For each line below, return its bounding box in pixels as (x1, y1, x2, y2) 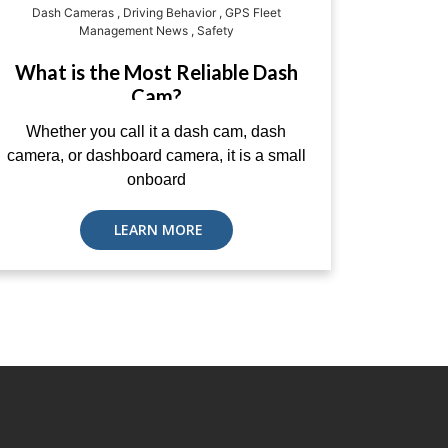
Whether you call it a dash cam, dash (26, 123, 286, 140)
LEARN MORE (109, 220, 203, 239)
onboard (126, 171, 186, 188)
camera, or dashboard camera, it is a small (6, 147, 306, 164)
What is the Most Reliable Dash (14, 60, 298, 84)
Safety (196, 23, 234, 38)
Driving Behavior (122, 5, 216, 20)
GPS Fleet (224, 5, 281, 20)
